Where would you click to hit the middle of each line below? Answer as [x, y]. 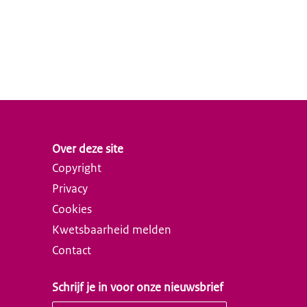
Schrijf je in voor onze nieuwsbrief [138, 287]
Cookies [72, 209]
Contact [72, 250]
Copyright [77, 168]
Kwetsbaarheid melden [112, 230]
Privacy [70, 189]
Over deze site [88, 149]
